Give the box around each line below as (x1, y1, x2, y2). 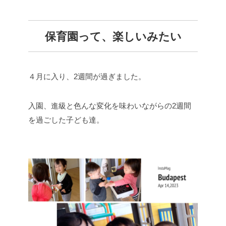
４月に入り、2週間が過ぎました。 (28, 72, 146, 81)
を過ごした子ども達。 (28, 115, 104, 124)
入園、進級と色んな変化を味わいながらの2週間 (28, 101, 191, 110)
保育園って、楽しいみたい (44, 30, 182, 43)
